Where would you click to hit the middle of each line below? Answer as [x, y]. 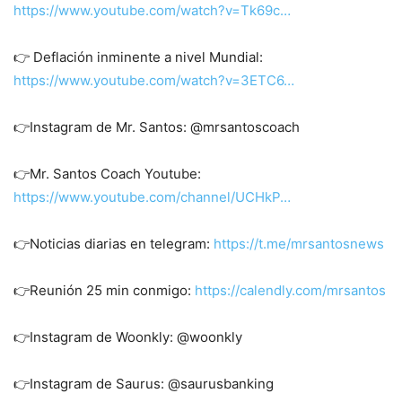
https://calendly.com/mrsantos [290, 290]
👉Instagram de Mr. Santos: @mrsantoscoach [157, 127]
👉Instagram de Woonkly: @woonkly [128, 337]
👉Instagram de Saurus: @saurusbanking [144, 384]
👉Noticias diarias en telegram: [114, 244]
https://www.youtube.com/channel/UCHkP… [152, 197]
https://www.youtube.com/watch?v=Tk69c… [152, 10]
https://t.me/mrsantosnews [299, 244]
